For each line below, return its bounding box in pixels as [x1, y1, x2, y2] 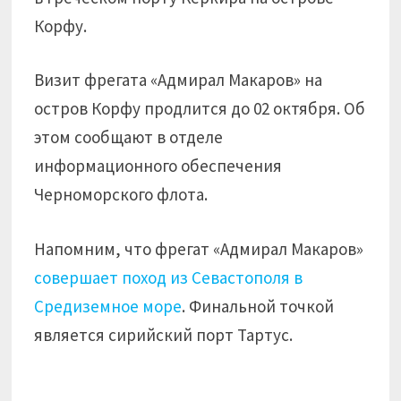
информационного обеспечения [34, 155, 283, 176]
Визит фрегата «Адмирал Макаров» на [34, 69, 323, 90]
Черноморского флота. [34, 183, 209, 205]
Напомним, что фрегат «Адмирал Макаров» [34, 237, 364, 260]
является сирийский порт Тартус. [34, 323, 294, 346]
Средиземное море [34, 294, 183, 317]
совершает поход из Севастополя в [34, 266, 303, 288]
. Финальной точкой [182, 294, 335, 317]
